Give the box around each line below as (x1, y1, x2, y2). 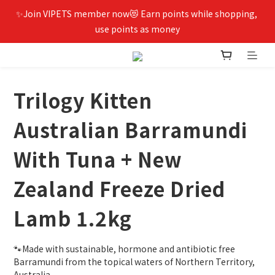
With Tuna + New (14, 145, 182, 174)
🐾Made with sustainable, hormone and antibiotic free (14, 242, 237, 255)
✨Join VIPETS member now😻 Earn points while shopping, (16, 7, 257, 20)
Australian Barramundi (14, 115, 247, 144)
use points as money (95, 23, 180, 35)
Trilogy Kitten (14, 86, 152, 115)
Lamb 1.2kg (14, 204, 132, 233)
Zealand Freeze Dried (14, 174, 225, 203)
